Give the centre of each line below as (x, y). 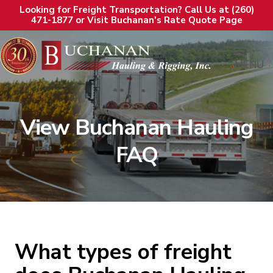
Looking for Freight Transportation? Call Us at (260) (136, 10)
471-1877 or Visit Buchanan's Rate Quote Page (136, 20)
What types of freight (123, 252)
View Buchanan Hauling (136, 128)
